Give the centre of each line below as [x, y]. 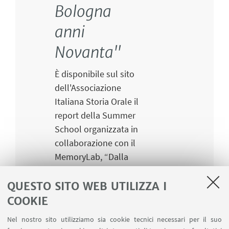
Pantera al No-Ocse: [93, 171]
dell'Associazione [88, 88]
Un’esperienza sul [89, 212]
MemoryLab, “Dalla [91, 157]
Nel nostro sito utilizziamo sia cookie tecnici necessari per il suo [114, 219]
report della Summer [95, 116]
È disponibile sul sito [94, 74]
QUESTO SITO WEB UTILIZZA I [87, 186]
